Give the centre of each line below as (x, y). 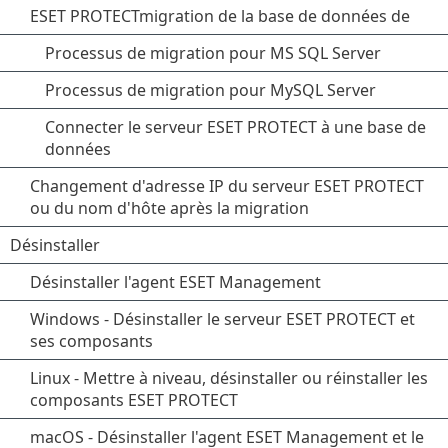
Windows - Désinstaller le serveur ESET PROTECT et (222, 319)
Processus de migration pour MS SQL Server (213, 53)
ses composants (91, 341)
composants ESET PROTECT (134, 400)
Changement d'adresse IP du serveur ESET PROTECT (227, 186)
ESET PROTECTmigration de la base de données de (220, 16)
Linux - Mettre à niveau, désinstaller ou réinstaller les (229, 378)
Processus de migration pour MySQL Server (210, 90)
